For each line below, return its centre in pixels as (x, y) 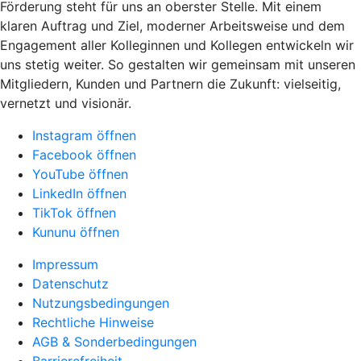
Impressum (65, 264)
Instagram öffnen (84, 135)
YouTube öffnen (80, 174)
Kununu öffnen (76, 232)
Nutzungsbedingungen (101, 303)
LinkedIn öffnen (79, 193)
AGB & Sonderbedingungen (114, 341)
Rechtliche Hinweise (93, 322)
